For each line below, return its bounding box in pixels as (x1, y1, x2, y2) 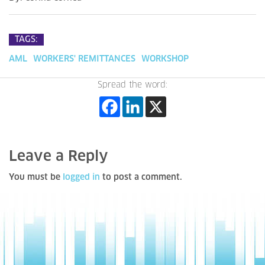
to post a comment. (100, 173, 182, 182)
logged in (63, 173, 100, 182)
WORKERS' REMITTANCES (33, 55, 135, 63)
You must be (9, 173, 63, 182)
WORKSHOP (141, 55, 189, 63)
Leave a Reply (9, 150, 108, 164)
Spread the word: (98, 81, 167, 89)
